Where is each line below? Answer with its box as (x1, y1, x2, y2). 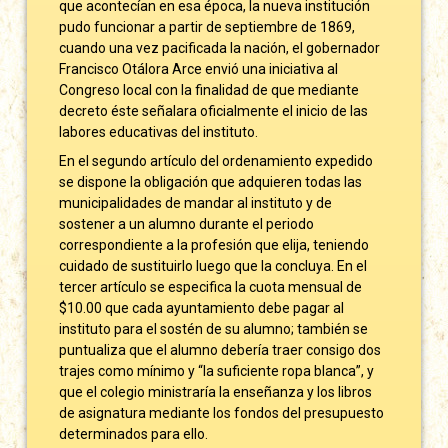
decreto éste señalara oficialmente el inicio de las (59, 102, 369, 119)
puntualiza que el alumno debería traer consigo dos (59, 341, 382, 358)
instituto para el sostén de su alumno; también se (59, 320, 369, 337)
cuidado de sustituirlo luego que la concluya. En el (59, 257, 368, 274)
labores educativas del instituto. (59, 123, 259, 140)
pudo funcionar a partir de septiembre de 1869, (59, 18, 356, 35)
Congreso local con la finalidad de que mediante (59, 81, 360, 98)
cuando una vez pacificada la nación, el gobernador (59, 39, 381, 56)
